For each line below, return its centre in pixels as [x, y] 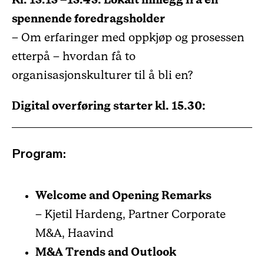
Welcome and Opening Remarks [123, 196]
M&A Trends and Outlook [106, 252]
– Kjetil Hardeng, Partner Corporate [131, 214]
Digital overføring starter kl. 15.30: [109, 106]
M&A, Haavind [75, 233]
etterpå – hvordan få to [74, 57]
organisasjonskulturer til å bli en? [102, 75]
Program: [39, 154]
